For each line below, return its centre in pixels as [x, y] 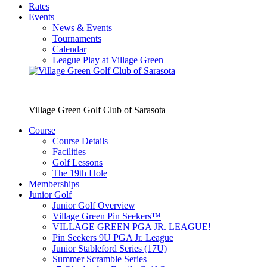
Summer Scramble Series [100, 259]
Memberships [54, 184]
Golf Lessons [77, 162]
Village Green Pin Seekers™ [107, 216]
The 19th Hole [80, 173]
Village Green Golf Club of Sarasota [97, 110]
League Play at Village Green [108, 60]
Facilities [69, 151]
